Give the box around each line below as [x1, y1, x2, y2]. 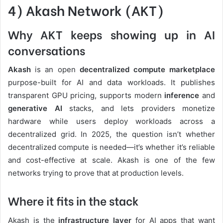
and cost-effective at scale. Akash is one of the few [8, 155, 215, 165]
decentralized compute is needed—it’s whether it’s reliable [8, 142, 215, 152]
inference [164, 91, 200, 101]
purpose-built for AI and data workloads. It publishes [8, 78, 215, 88]
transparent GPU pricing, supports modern [8, 91, 165, 101]
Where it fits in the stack [8, 192, 139, 209]
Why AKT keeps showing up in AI [8, 25, 215, 42]
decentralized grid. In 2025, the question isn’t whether [8, 129, 215, 139]
